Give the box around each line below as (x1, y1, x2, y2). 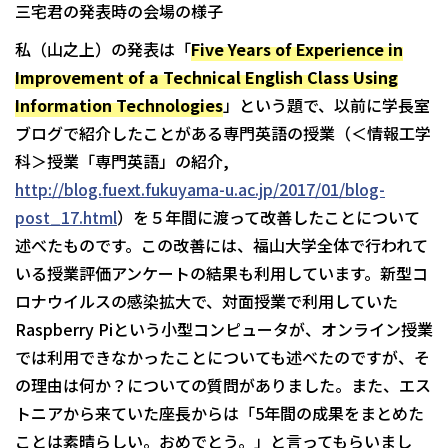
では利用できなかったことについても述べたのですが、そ (15, 345, 430, 370)
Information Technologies (15, 93, 223, 118)
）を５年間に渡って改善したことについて (117, 205, 420, 230)
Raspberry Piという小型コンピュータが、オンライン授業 (15, 317, 433, 342)
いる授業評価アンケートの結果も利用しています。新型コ (15, 261, 428, 286)
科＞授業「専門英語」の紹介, (15, 149, 229, 174)
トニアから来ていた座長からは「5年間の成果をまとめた (15, 401, 424, 426)
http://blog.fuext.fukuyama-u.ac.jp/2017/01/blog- (15, 177, 385, 202)
